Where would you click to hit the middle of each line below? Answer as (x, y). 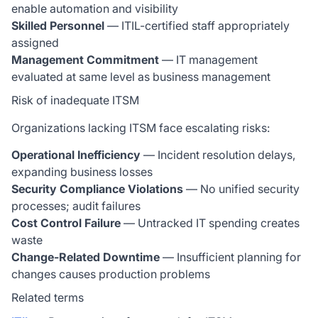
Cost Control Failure (66, 223)
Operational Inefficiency (76, 155)
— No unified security (241, 189)
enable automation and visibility (95, 9)
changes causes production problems (111, 274)
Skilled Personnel (58, 26)
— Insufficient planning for (230, 257)
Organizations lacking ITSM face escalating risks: (141, 128)
